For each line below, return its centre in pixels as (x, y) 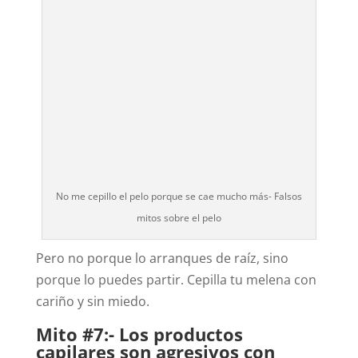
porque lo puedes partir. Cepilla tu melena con (176, 280)
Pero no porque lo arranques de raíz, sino (162, 259)
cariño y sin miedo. (92, 302)
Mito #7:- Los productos (139, 334)
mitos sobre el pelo (179, 218)
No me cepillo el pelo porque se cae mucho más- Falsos (179, 197)
